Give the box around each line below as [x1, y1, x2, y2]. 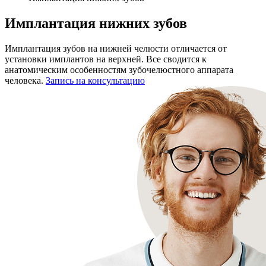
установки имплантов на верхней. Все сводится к [5, 53, 207, 64]
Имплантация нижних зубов [5, 15, 187, 31]
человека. [5, 75, 46, 85]
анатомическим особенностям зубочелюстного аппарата [5, 64, 233, 75]
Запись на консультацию [46, 75, 145, 85]
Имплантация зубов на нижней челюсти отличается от [5, 43, 227, 53]
